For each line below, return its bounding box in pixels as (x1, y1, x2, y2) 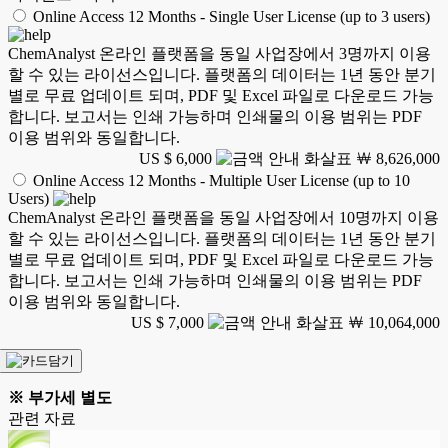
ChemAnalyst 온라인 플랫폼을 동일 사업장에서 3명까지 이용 (8, 44, 431, 62)
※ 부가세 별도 (8, 388, 112, 406)
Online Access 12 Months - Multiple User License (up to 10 (33, 171, 410, 189)
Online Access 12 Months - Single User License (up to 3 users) (33, 7, 430, 25)
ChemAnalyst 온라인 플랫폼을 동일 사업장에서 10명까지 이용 (8, 208, 439, 226)
